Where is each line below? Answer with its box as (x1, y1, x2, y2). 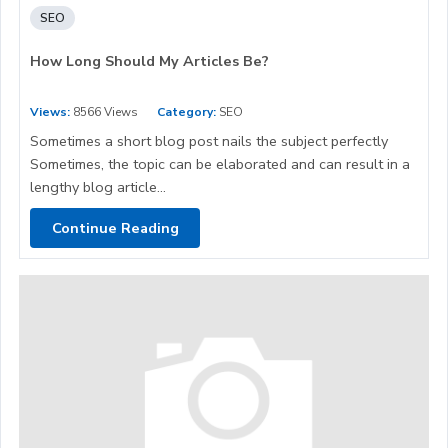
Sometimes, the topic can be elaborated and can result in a (30, 154, 410, 175)
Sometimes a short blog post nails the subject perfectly (30, 131, 388, 152)
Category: (157, 104, 216, 121)
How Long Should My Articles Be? (30, 51, 269, 72)
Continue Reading (51, 217, 179, 238)
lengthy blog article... (30, 177, 166, 198)
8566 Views (70, 104, 138, 121)
